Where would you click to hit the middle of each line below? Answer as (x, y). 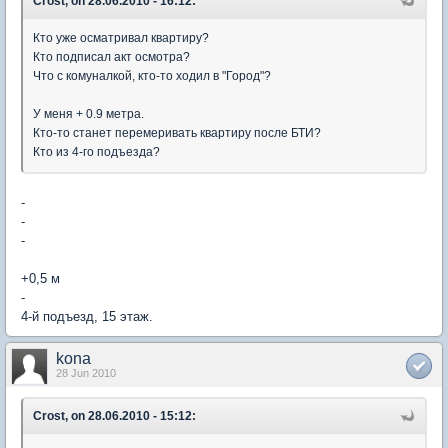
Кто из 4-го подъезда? (96, 151)
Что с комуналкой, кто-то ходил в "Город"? (152, 75)
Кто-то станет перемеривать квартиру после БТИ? (177, 132)
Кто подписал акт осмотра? (111, 56)
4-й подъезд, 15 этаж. (87, 316)
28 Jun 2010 (86, 372)
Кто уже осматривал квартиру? (121, 37)
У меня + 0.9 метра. (88, 113)
